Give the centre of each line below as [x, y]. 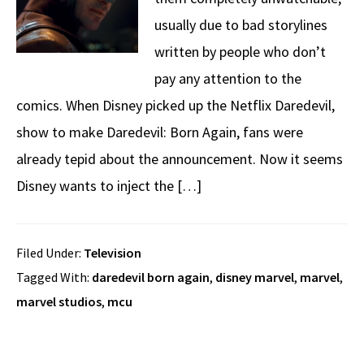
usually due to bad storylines [241, 25]
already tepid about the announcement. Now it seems [180, 159]
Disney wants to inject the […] [109, 186]
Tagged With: [54, 277]
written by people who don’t [240, 52]
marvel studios [59, 301]
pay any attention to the [228, 78]
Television [113, 253]
